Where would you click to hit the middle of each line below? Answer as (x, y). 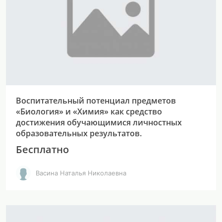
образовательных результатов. (79, 133)
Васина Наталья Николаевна (81, 173)
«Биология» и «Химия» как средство (89, 111)
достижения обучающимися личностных (99, 122)
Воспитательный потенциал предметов (96, 101)
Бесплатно (42, 149)
